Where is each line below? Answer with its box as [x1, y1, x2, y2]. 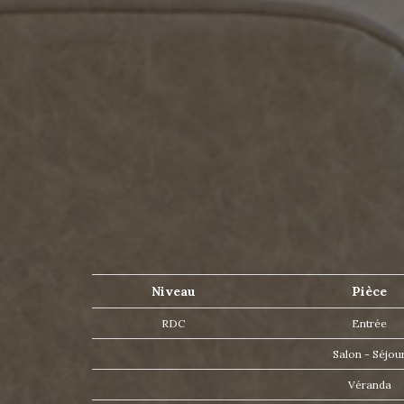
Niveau [147, 283, 199, 300]
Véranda [344, 378, 394, 392]
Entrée [349, 317, 390, 331]
